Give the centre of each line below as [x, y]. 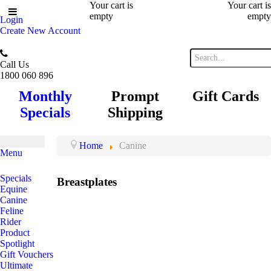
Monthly [45, 96]
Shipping [135, 113]
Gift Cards [226, 96]
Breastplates [87, 182]
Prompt [135, 96]
